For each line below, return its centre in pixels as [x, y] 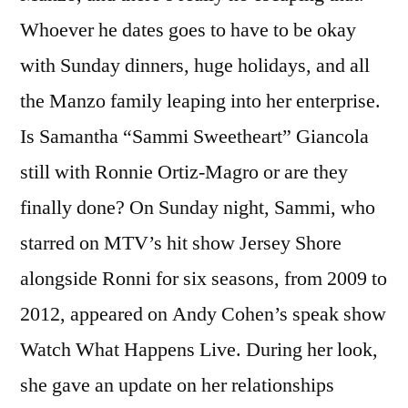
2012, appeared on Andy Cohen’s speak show [203, 314]
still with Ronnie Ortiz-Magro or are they [184, 172]
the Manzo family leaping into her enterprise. [200, 101]
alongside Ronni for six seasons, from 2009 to [204, 278]
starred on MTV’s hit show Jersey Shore [181, 243]
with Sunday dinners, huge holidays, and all [195, 65]
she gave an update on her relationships [177, 385]
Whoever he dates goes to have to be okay [188, 30]
